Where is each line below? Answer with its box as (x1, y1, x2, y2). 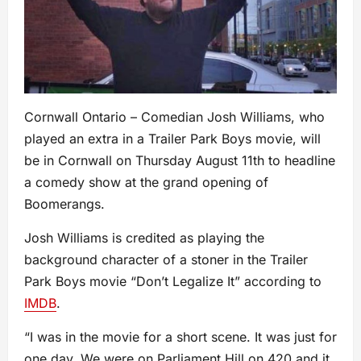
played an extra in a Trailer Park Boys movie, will (24, 131, 321, 147)
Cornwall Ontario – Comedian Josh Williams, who (24, 109, 325, 126)
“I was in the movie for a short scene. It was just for (24, 329, 337, 346)
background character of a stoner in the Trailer (24, 251, 308, 268)
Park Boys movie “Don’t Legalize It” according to (24, 273, 322, 290)
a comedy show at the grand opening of (24, 174, 268, 191)
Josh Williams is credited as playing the (24, 230, 264, 247)
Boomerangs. (24, 196, 105, 213)
